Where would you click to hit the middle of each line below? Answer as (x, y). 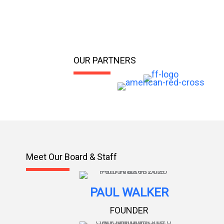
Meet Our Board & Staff (71, 156)
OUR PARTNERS (105, 60)
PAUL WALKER (129, 192)
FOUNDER (129, 210)
